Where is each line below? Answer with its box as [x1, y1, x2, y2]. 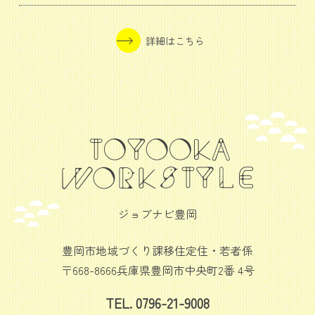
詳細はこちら [145, 33, 205, 49]
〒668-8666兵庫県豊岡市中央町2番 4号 [60, 261, 255, 278]
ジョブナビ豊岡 [118, 205, 197, 222]
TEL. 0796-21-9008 [105, 292, 210, 313]
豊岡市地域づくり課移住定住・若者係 [62, 241, 253, 259]
